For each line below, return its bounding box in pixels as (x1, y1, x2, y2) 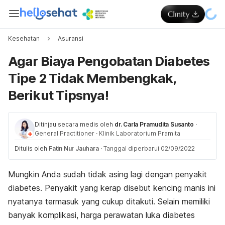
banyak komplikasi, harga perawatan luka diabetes (8, 210, 195, 220)
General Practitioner (35, 130, 94, 137)
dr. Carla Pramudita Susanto (115, 121, 194, 128)
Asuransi (58, 35, 83, 42)
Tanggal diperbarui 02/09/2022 (103, 145, 195, 152)
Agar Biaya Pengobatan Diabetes (8, 53, 210, 69)
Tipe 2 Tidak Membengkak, (8, 70, 176, 86)
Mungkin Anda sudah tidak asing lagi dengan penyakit (8, 169, 207, 179)
